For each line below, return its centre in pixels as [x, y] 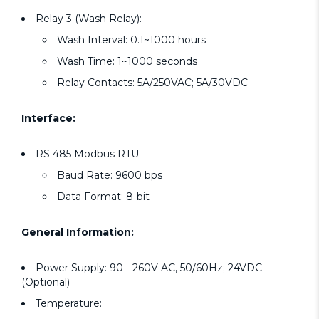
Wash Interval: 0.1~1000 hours [131, 40]
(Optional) [46, 282]
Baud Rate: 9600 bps [110, 176]
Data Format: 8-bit [103, 197]
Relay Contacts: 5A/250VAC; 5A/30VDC [152, 83]
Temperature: [69, 304]
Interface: [48, 119]
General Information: [78, 232]
